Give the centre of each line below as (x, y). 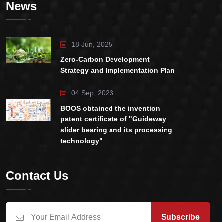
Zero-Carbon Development (105, 59)
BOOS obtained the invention (110, 108)
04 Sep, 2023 (92, 93)
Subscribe (180, 217)
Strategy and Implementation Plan (118, 70)
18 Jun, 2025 (92, 44)
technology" (82, 141)
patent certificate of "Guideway (113, 119)
